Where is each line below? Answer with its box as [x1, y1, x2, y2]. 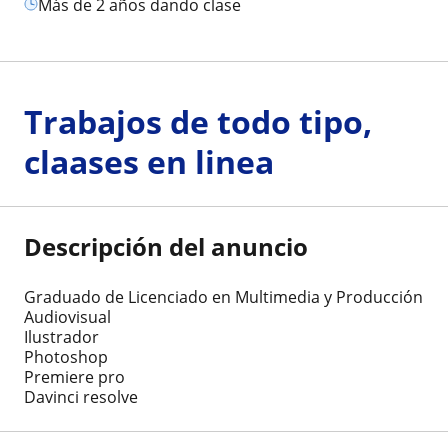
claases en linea [24, 140, 274, 183]
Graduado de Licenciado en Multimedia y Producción [24, 286, 423, 308]
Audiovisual [24, 306, 111, 328]
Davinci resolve [24, 386, 138, 408]
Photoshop [24, 346, 108, 368]
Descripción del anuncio [24, 230, 308, 263]
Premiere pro [24, 366, 125, 388]
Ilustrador [24, 326, 99, 348]
